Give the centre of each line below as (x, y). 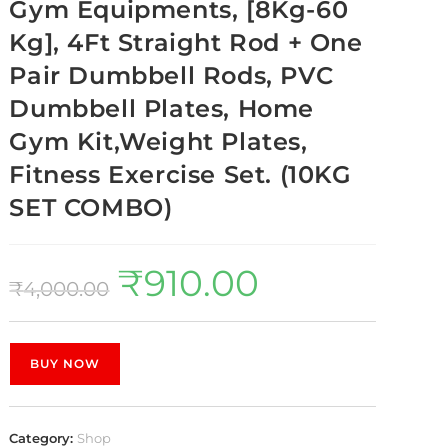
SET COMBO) (91, 207)
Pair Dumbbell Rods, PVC (171, 75)
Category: (43, 438)
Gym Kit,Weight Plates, (158, 141)
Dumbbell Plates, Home (162, 108)
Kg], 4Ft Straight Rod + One (186, 42)
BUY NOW (65, 363)
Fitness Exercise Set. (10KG (180, 174)
